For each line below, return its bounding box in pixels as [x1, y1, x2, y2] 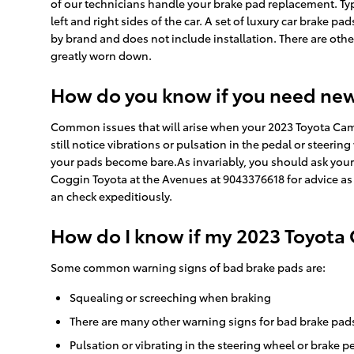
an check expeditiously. [51, 188, 172, 205]
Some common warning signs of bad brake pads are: [51, 259, 326, 276]
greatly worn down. [51, 47, 152, 64]
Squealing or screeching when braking [70, 289, 271, 306]
